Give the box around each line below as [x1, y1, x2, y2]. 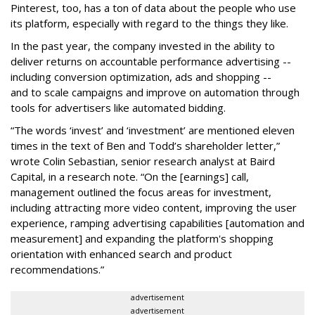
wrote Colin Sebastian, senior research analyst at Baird [11, 153, 275, 168]
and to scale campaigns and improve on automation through [11, 84, 300, 99]
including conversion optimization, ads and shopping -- [11, 69, 271, 84]
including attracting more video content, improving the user [11, 200, 297, 214]
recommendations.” [11, 262, 104, 276]
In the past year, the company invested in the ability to [11, 38, 275, 53]
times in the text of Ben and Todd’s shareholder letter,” [11, 138, 280, 153]
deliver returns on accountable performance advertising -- [11, 53, 291, 68]
